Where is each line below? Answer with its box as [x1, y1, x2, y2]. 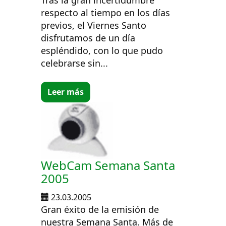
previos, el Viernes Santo [41, 19, 147, 31]
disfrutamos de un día [41, 31, 136, 44]
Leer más [47, 86, 84, 98]
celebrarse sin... [41, 56, 108, 69]
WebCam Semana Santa [41, 157, 176, 174]
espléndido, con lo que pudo [41, 44, 163, 56]
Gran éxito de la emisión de [41, 203, 159, 216]
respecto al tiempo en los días [41, 6, 171, 19]
